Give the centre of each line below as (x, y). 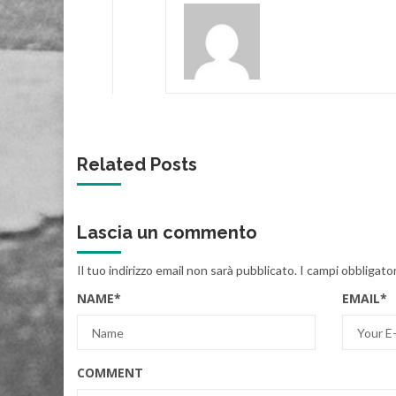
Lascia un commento (167, 233)
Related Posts (137, 165)
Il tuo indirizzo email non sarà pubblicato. (187, 270)
